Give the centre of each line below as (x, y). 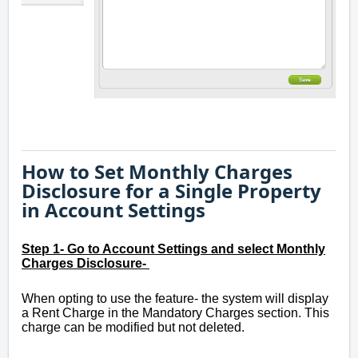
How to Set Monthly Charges (157, 172)
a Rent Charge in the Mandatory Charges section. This (175, 313)
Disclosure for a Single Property (171, 191)
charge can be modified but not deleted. (135, 328)
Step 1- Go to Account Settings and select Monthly (173, 249)
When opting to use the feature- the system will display (175, 299)
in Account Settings (113, 210)
